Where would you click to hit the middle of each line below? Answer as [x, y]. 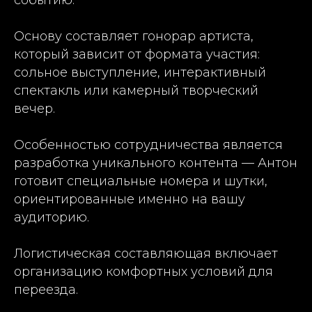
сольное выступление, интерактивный [140, 72]
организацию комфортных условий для [143, 271]
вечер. [34, 108]
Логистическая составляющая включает [146, 253]
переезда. [46, 289]
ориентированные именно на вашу [130, 199]
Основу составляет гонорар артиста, [134, 36]
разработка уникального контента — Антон [156, 163]
